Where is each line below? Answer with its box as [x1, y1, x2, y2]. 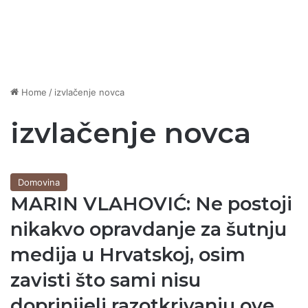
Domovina [18, 177, 60, 188]
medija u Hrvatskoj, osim [10, 243, 245, 267]
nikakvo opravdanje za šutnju [10, 218, 287, 241]
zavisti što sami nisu [10, 269, 201, 292]
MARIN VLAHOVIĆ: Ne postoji [10, 192, 292, 216]
